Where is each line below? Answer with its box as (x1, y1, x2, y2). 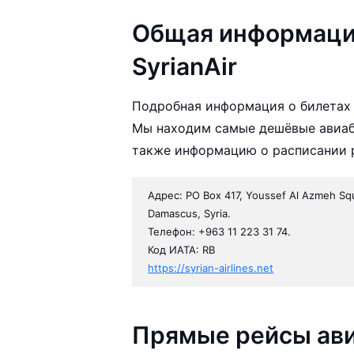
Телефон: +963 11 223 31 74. (148, 224, 292, 238)
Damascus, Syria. (148, 206, 232, 220)
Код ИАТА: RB (148, 243, 216, 256)
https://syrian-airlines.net (148, 261, 274, 274)
